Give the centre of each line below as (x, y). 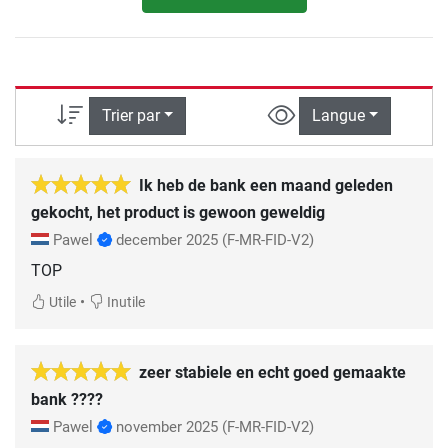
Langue (338, 116)
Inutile (124, 302)
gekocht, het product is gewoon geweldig (178, 212)
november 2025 (167, 426)
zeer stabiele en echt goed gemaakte (272, 372)
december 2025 (167, 239)
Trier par (130, 116)
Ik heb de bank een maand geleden (266, 185)
